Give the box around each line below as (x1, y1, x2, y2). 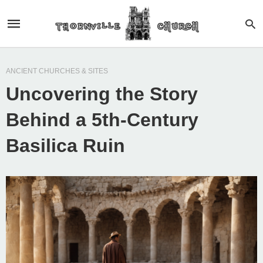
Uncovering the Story (6, 83, 198, 104)
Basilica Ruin (6, 135, 125, 156)
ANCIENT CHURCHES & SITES (6, 67, 108, 75)
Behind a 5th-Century (6, 109, 198, 130)
